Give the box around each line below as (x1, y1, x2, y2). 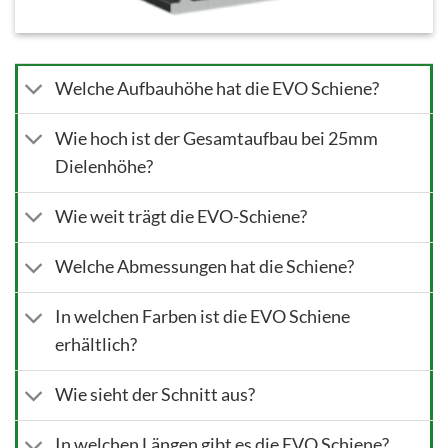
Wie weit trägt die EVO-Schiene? (55, 206, 308, 228)
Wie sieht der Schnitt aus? (55, 384, 256, 406)
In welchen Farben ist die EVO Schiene (55, 306, 351, 328)
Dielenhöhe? (55, 155, 154, 177)
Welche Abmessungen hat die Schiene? (55, 256, 355, 278)
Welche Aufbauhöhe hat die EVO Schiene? (55, 77, 380, 99)
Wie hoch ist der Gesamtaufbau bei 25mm (55, 127, 379, 149)
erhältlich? (55, 334, 138, 356)
